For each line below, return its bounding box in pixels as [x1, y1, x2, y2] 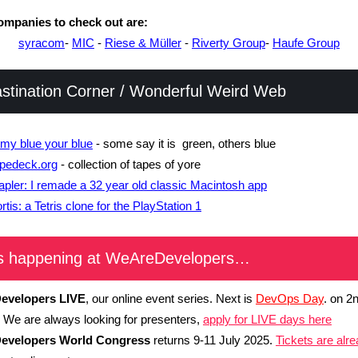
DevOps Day [256, 292, 324, 305]
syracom [18, 36, 65, 50]
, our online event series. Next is [86, 292, 256, 305]
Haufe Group [272, 36, 340, 50]
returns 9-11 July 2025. [150, 333, 276, 347]
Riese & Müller [105, 36, 181, 50]
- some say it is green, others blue [93, 137, 276, 150]
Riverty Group [192, 36, 265, 50]
